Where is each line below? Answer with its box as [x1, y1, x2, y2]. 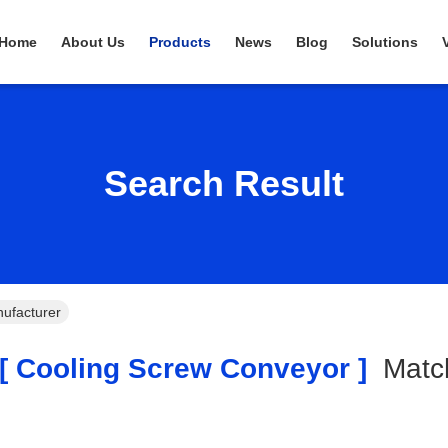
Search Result [104, 163, 344, 204]
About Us [61, 34, 125, 50]
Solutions [352, 34, 418, 50]
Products [149, 34, 211, 50]
